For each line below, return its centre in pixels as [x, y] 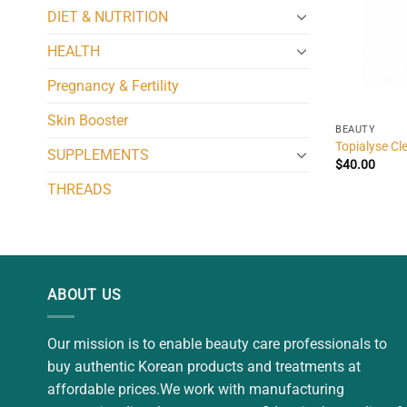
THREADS [79, 189]
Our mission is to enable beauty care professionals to [217, 344]
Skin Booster [88, 120]
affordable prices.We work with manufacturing [196, 390]
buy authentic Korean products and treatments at [204, 367]
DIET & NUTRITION [108, 16]
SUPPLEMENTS [98, 154]
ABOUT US [84, 294]
